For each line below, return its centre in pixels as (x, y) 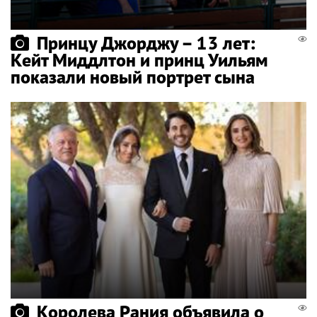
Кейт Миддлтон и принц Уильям (139, 59)
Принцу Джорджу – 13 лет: (146, 42)
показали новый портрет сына (133, 76)
